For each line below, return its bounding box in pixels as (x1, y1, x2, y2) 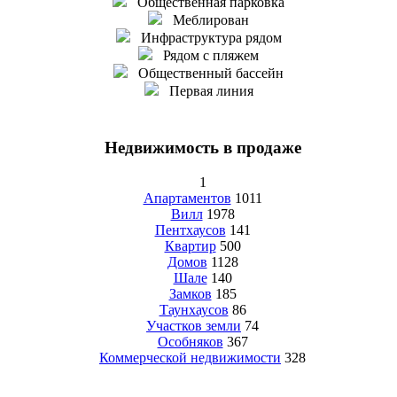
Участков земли (146, 317, 241, 333)
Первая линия (158, 83, 253, 99)
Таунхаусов (159, 301, 229, 317)
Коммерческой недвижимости (99, 349, 281, 365)
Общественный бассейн (128, 66, 284, 82)
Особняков (157, 333, 223, 349)
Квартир (164, 237, 216, 253)
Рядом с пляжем (152, 48, 259, 64)
